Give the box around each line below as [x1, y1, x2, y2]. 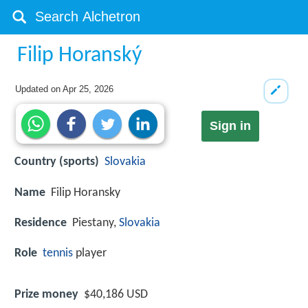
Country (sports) [14, 155, 99, 169]
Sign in [209, 119, 251, 133]
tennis [43, 246, 73, 260]
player [73, 246, 107, 260]
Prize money [14, 288, 78, 302]
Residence [14, 216, 67, 230]
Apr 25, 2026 [63, 84, 114, 94]
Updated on [15, 84, 63, 94]
